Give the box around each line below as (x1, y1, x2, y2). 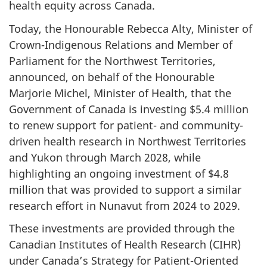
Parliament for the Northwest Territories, (9, 53, 216, 68)
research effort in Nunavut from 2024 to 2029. (9, 198, 240, 213)
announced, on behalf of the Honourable (9, 69, 215, 84)
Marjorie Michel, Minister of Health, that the (9, 85, 231, 100)
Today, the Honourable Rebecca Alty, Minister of (9, 21, 252, 36)
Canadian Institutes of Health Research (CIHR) (9, 237, 241, 252)
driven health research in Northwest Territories (9, 133, 246, 148)
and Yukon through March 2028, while (9, 150, 201, 164)
